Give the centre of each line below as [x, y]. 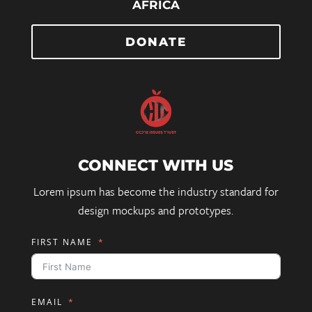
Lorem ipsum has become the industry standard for [156, 192]
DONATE [156, 42]
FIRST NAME [62, 242]
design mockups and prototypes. [156, 211]
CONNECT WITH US [156, 166]
